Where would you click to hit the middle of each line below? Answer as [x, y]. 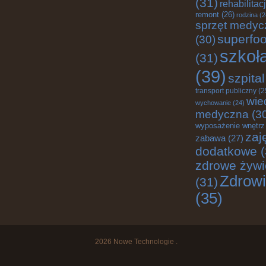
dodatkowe [226, 151]
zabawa [210, 138]
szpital [246, 78]
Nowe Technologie [143, 242]
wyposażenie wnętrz [230, 126]
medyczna [222, 114]
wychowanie [213, 103]
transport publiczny [226, 91]
